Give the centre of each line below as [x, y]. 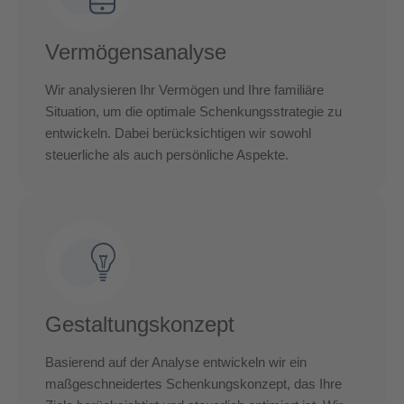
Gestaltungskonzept [140, 324]
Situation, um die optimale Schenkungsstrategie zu [193, 111]
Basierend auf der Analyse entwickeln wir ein [176, 362]
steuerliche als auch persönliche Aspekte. [167, 154]
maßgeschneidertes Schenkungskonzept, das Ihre [193, 383]
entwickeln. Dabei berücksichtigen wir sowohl [178, 133]
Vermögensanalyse [136, 51]
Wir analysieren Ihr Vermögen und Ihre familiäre [184, 89]
